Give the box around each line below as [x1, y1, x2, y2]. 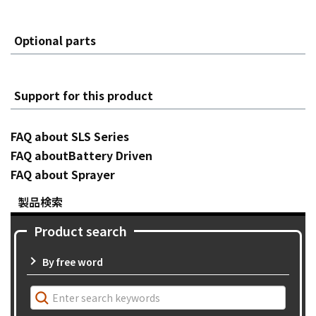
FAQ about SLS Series [11, 127, 129, 145]
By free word [42, 254, 103, 269]
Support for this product [14, 86, 153, 104]
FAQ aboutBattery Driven [11, 146, 152, 164]
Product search [34, 221, 127, 240]
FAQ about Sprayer [11, 165, 115, 183]
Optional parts [14, 31, 96, 49]
